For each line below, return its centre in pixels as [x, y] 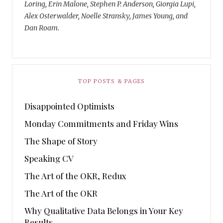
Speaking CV [49, 158]
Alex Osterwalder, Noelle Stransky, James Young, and [106, 16]
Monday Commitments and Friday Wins [101, 124]
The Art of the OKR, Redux [75, 175]
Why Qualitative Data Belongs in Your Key [104, 210]
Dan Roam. [42, 28]
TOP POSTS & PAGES [111, 81]
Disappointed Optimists [69, 106]
